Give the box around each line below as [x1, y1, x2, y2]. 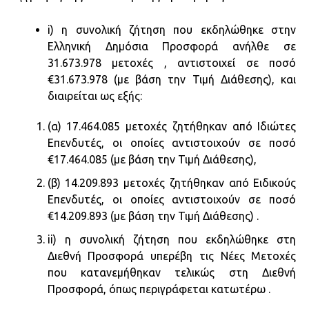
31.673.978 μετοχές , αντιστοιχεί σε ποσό [47, 56, 297, 69]
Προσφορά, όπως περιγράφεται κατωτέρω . [47, 282, 270, 295]
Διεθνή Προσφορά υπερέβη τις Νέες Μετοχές [47, 249, 297, 262]
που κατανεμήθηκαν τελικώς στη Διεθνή [47, 266, 297, 279]
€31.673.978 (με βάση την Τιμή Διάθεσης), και [47, 72, 297, 86]
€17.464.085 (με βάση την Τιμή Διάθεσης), [47, 152, 257, 166]
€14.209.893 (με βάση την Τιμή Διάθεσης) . [47, 209, 259, 222]
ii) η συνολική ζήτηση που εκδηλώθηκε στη [47, 232, 297, 246]
